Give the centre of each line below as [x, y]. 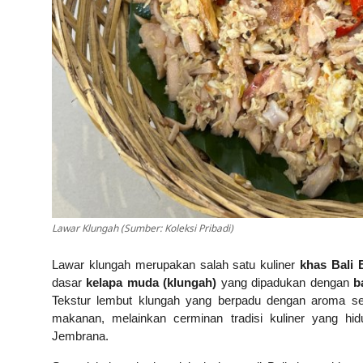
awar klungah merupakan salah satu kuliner [179, 265]
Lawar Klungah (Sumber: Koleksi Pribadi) [143, 230]
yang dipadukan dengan [285, 283]
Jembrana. [80, 336]
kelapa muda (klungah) [152, 283]
